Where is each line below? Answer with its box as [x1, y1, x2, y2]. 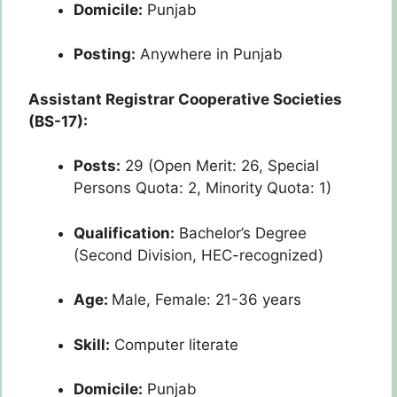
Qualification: [74, 223, 175, 242]
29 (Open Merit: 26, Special [121, 157, 319, 175]
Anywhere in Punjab [136, 45, 283, 64]
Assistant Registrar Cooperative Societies [28, 90, 342, 108]
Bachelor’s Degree [175, 223, 307, 242]
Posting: [74, 45, 136, 64]
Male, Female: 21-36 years [112, 291, 301, 309]
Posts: [74, 157, 121, 175]
